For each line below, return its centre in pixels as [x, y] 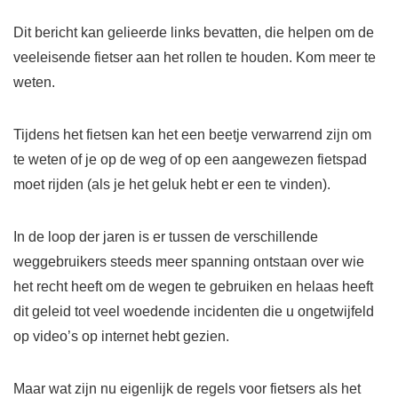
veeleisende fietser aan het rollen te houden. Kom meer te [195, 57]
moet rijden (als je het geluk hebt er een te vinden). [172, 184]
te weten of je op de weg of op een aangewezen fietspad [190, 159]
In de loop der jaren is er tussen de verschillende [166, 236]
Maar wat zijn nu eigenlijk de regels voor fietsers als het [187, 388]
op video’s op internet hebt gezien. [121, 336]
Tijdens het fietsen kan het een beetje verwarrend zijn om [192, 134]
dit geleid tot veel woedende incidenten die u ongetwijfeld [194, 311]
